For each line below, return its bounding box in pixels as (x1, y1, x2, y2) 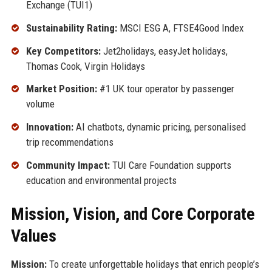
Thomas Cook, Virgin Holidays (25, 59, 145, 72)
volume (25, 98, 55, 110)
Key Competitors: (25, 44, 101, 57)
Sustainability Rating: (25, 21, 117, 34)
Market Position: (25, 83, 97, 95)
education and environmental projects (25, 174, 177, 186)
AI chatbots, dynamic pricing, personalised (73, 121, 246, 134)
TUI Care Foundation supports (109, 158, 231, 171)
